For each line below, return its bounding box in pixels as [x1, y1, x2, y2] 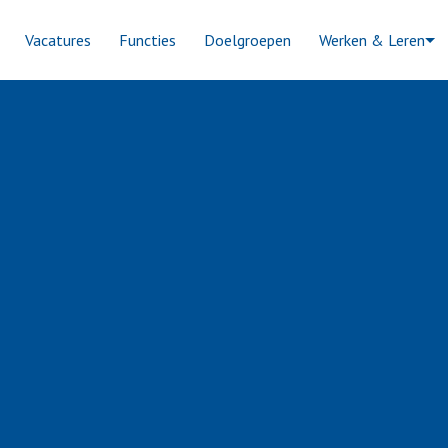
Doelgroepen [204, 30, 291, 50]
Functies [119, 30, 176, 50]
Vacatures [25, 30, 91, 50]
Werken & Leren [319, 30, 425, 50]
